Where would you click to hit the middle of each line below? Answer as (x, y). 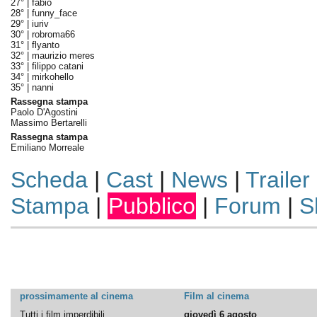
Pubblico (151, 206)
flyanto (45, 45)
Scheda (49, 180)
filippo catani (57, 66)
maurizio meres (63, 56)
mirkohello (52, 77)
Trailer (277, 180)
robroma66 (53, 34)
